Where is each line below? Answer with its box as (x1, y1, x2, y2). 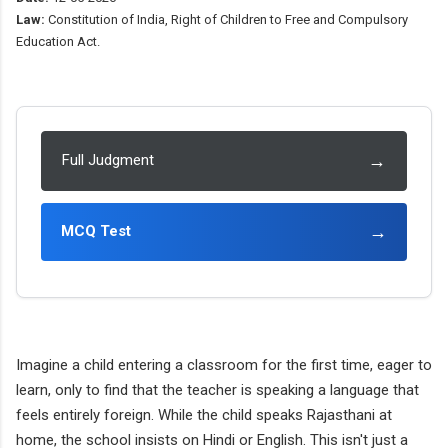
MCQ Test (61, 222, 131, 240)
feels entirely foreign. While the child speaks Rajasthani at (16, 405, 392, 424)
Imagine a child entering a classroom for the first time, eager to (16, 355, 432, 374)
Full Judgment (62, 151, 154, 169)
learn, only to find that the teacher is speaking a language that (16, 380, 419, 399)
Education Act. (16, 33, 100, 49)
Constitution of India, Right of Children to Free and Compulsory (45, 11, 408, 27)
